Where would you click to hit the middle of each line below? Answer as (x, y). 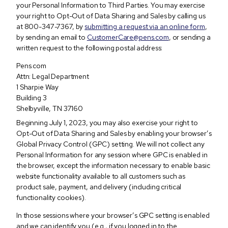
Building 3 (32, 97)
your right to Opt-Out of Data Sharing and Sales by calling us (111, 16)
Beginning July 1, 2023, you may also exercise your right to (107, 122)
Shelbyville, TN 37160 (50, 108)
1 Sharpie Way (38, 87)
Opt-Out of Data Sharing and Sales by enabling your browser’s (114, 133)
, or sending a (190, 37)
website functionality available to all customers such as (101, 176)
